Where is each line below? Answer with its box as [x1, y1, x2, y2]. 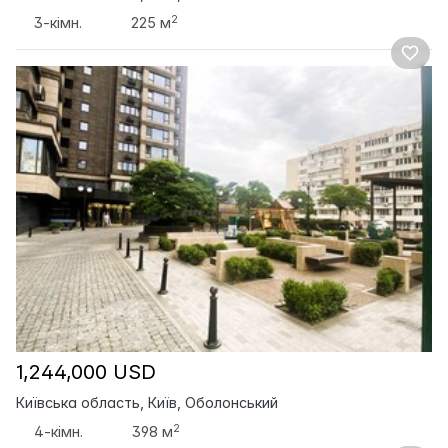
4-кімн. [34, 423, 84, 441]
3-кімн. [34, 14, 83, 32]
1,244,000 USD [16, 360, 156, 385]
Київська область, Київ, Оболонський [16, 394, 278, 412]
